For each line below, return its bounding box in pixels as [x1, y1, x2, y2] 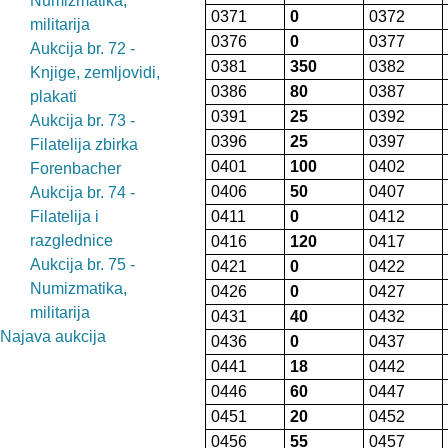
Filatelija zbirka [30, 136, 138, 153]
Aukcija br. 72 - [30, 40, 135, 57]
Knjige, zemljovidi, [30, 64, 160, 81]
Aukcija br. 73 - [30, 112, 135, 129]
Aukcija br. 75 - [30, 256, 135, 273]
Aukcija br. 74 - [30, 184, 135, 201]
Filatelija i [30, 208, 99, 225]
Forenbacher [30, 160, 121, 177]
